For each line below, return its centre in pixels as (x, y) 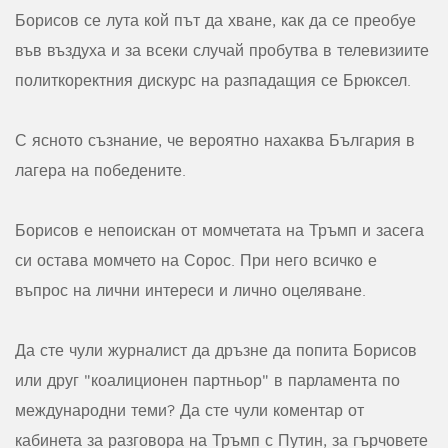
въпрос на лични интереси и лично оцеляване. (190, 290)
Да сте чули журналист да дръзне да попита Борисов (216, 350)
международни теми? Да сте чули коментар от (189, 410)
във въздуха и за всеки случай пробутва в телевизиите (222, 50)
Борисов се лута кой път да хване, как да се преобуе (215, 20)
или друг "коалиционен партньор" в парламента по (207, 380)
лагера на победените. (100, 170)
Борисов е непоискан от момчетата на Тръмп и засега (219, 230)
